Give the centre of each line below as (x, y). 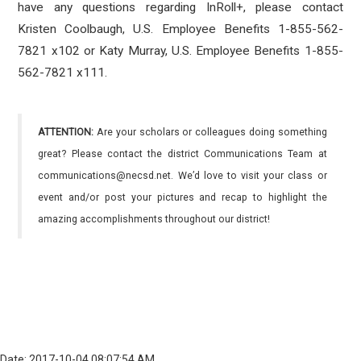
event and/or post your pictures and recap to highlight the (183, 197)
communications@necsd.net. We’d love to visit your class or (183, 176)
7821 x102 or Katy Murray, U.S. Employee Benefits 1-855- (180, 51)
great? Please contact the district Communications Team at (183, 154)
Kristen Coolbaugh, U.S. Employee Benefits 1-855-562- (180, 29)
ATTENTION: (66, 132)
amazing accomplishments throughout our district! (154, 219)
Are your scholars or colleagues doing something (210, 132)
